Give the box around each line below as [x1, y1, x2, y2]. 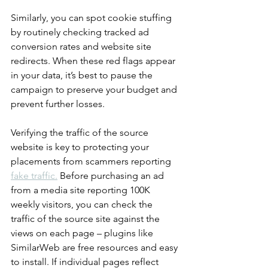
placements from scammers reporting [11, 156, 173, 167]
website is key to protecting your [11, 141, 151, 153]
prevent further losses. [11, 98, 105, 109]
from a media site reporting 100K [11, 184, 153, 196]
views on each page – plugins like [11, 227, 156, 239]
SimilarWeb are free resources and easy [11, 242, 180, 253]
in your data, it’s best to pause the [11, 69, 155, 81]
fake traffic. [11, 170, 57, 181]
